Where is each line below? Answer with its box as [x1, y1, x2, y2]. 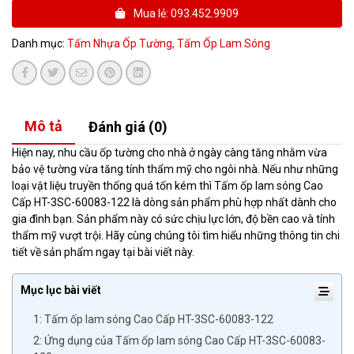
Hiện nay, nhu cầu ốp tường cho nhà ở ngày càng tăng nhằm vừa [12, 146, 327, 159]
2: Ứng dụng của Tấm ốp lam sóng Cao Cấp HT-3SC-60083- [33, 334, 326, 347]
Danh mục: [12, 37, 67, 50]
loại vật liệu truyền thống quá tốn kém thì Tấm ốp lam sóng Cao [12, 179, 323, 192]
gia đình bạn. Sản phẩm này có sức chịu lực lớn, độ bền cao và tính [12, 213, 335, 225]
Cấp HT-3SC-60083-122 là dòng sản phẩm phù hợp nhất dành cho [12, 196, 337, 209]
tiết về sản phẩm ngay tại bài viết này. [12, 246, 194, 258]
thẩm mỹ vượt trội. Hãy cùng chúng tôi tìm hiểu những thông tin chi [12, 229, 340, 242]
